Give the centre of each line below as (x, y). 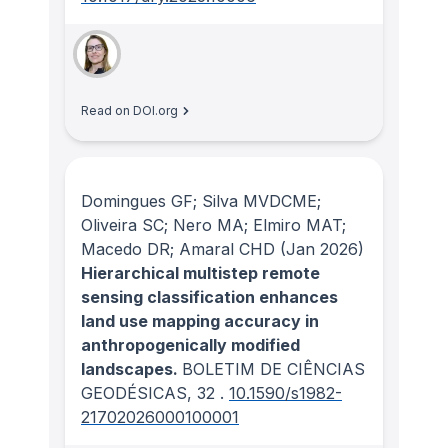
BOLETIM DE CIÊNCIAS (273, 368)
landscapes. (131, 368)
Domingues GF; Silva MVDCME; (201, 200)
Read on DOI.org (129, 111)
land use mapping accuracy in (200, 320)
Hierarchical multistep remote (200, 272)
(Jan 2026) (319, 248)
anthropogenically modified (190, 344)
